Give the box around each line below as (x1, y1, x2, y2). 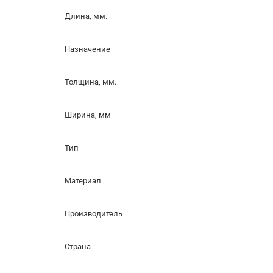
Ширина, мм (65, 110, 111, 120)
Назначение (65, 44, 110, 54)
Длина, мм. (65, 12, 107, 21)
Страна (65, 242, 91, 252)
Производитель (65, 209, 122, 219)
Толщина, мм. (65, 77, 116, 87)
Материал (65, 176, 101, 186)
